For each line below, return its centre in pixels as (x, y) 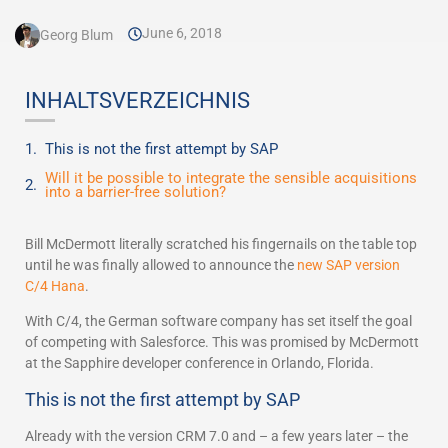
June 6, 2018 (182, 33)
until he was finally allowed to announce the (161, 265)
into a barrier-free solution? (135, 192)
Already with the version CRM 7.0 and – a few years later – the (216, 435)
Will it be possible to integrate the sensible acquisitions (231, 178)
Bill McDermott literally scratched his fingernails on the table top (221, 244)
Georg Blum (76, 35)
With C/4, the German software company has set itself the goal (218, 321)
